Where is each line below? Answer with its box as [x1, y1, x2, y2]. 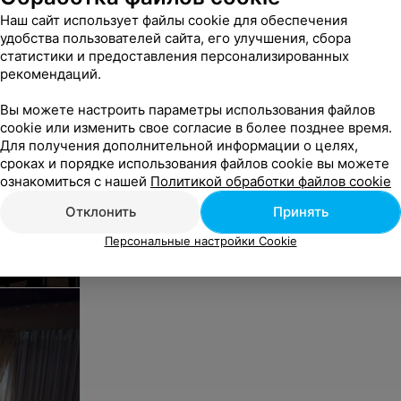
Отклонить [64, 203, 136, 220]
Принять [273, 203, 328, 220]
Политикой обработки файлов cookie [150, 173, 391, 190]
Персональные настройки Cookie [104, 234, 297, 248]
